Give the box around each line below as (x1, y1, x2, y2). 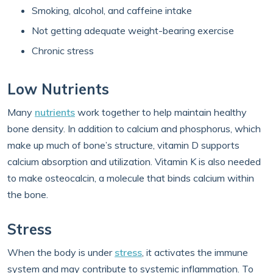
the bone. (7, 188, 48, 200)
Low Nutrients (7, 80, 109, 98)
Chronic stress (32, 44, 94, 57)
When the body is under (7, 246, 115, 258)
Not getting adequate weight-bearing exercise (32, 24, 234, 37)
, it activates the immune (142, 246, 248, 258)
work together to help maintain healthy (75, 106, 247, 118)
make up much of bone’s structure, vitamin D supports (7, 139, 239, 151)
